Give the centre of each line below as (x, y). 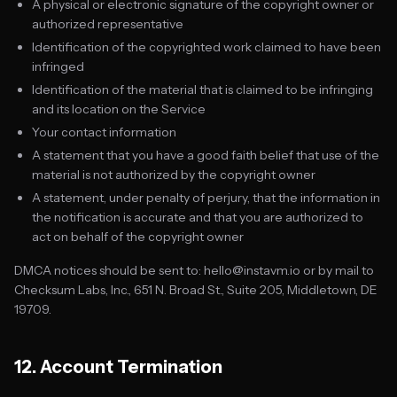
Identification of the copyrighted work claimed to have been (206, 47)
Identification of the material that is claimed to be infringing (202, 90)
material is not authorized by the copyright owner (174, 175)
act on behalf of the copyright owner (138, 237)
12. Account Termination (118, 367)
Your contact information (104, 132)
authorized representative (108, 24)
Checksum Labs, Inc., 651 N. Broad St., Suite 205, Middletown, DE (196, 290)
